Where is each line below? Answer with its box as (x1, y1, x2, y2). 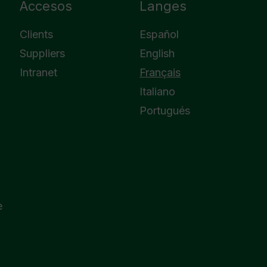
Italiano (139, 85, 175, 98)
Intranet (20, 66, 58, 79)
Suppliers (20, 47, 66, 60)
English (139, 47, 175, 60)
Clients (20, 28, 54, 41)
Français (139, 66, 181, 79)
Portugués (139, 104, 190, 117)
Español (139, 28, 179, 41)
